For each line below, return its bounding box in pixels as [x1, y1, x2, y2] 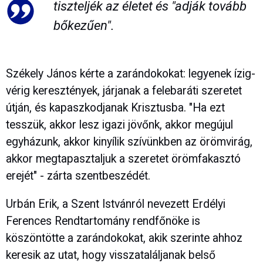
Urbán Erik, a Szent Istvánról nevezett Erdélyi [6, 197, 225, 211]
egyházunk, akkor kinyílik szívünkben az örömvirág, [6, 135, 252, 149]
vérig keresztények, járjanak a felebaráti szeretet [6, 84, 242, 98]
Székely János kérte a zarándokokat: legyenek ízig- [6, 67, 255, 81]
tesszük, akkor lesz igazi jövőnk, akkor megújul [6, 118, 233, 132]
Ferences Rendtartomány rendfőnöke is [6, 214, 200, 228]
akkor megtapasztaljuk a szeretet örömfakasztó [6, 152, 241, 166]
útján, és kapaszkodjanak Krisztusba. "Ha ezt [6, 101, 225, 115]
